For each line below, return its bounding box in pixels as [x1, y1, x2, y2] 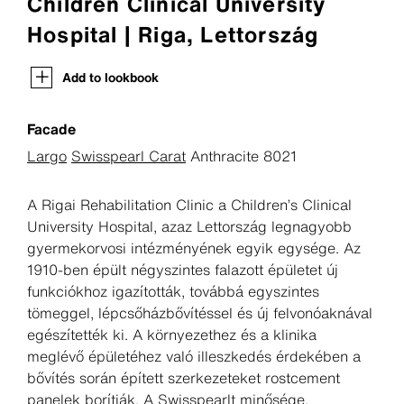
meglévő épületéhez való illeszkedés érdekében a [27, 345, 361, 368]
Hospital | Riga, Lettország [27, 18, 319, 51]
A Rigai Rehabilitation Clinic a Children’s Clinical [27, 194, 352, 216]
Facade [27, 118, 76, 141]
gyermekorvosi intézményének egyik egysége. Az [27, 237, 361, 260]
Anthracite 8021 [186, 145, 297, 168]
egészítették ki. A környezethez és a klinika [27, 324, 317, 346]
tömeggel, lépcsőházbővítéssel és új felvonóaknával [27, 302, 372, 325]
